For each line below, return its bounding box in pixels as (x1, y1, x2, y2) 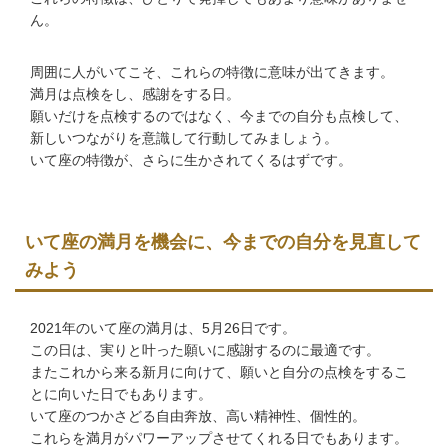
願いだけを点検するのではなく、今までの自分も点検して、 (30, 108, 408, 125)
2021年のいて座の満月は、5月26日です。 (30, 320, 296, 337)
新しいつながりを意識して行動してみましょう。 (30, 130, 338, 147)
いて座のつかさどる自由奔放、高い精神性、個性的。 (30, 408, 366, 425)
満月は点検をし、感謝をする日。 (30, 86, 240, 103)
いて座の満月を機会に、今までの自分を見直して (25, 232, 421, 253)
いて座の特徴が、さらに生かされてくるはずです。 (30, 152, 352, 169)
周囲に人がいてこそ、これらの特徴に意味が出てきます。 (30, 64, 394, 81)
